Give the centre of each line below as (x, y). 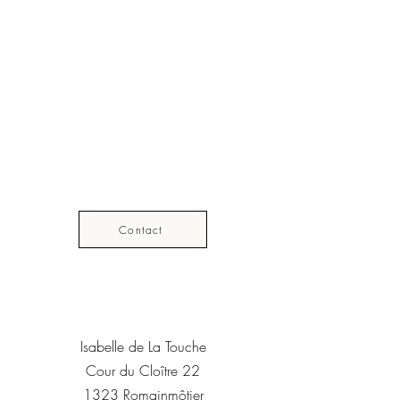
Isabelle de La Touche (143, 346)
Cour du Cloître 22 (143, 371)
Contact (141, 229)
